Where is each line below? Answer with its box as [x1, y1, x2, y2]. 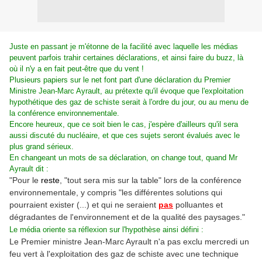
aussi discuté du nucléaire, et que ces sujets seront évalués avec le [9, 131, 240, 140]
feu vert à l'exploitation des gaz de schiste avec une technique [9, 249, 239, 258]
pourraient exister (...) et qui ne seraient [9, 200, 158, 209]
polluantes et [173, 200, 223, 209]
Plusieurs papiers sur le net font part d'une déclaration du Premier [9, 75, 230, 84]
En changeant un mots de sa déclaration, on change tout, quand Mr [9, 153, 237, 162]
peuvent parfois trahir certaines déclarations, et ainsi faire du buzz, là [9, 53, 243, 62]
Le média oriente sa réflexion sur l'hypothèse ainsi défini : [9, 225, 204, 234]
